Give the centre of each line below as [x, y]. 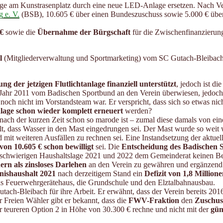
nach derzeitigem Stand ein [100, 174]
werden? [138, 111]
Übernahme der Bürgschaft [84, 32]
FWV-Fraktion [154, 201]
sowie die [20, 32]
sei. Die [108, 147]
